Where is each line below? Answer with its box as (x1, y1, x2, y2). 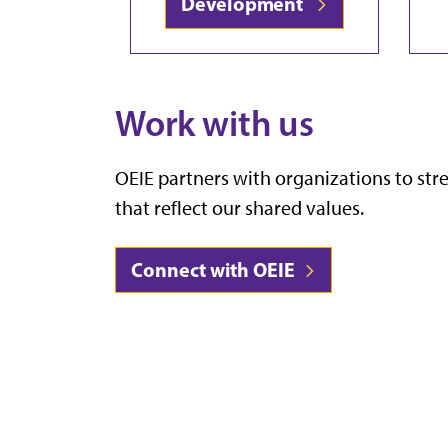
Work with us (115, 101, 314, 146)
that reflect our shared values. (115, 195, 364, 220)
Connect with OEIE (131, 256, 299, 282)
